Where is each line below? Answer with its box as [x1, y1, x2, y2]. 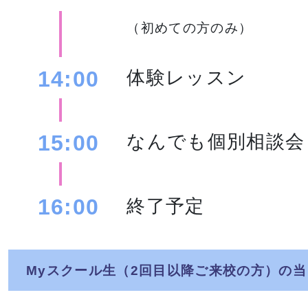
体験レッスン [126, 67, 247, 88]
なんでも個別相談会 [126, 131, 305, 153]
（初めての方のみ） [126, 20, 253, 35]
